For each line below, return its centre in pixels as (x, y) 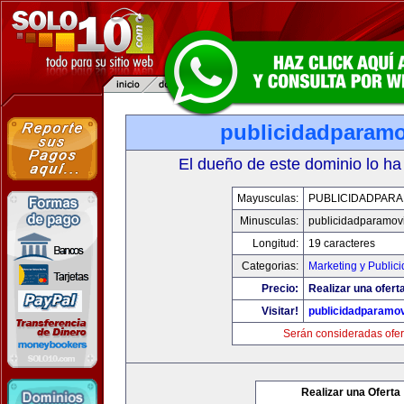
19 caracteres (342, 243)
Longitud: (275, 243)
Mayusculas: (268, 198)
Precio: (280, 289)
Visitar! (280, 311)
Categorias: (270, 266)
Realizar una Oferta (351, 392)
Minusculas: (269, 221)
